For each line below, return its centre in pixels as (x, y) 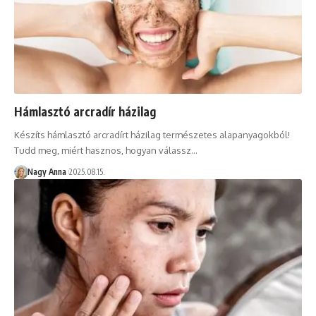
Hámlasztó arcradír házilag (85, 111)
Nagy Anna (47, 171)
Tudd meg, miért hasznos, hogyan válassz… (106, 150)
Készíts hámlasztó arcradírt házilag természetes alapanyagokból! (152, 134)
